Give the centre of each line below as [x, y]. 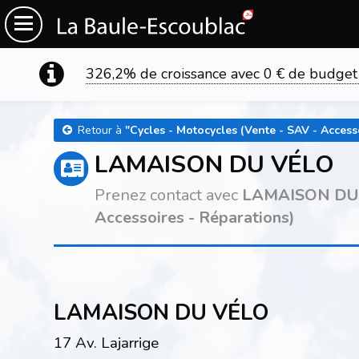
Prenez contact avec [169, 195]
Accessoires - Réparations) [195, 218]
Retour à [101, 131]
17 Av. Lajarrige [106, 343]
